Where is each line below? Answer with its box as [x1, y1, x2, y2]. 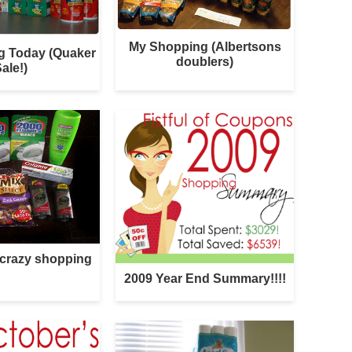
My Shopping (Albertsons [128, 40, 281, 54]
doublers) [176, 55, 234, 69]
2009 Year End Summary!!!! [123, 271, 286, 285]
